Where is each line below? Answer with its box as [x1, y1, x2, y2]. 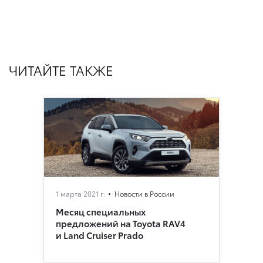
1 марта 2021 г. [56, 188, 105, 198]
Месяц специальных [56, 204, 146, 218]
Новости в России [114, 188, 174, 198]
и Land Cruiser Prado [56, 228, 143, 241]
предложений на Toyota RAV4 [56, 216, 186, 230]
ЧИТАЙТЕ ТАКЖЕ [9, 60, 113, 79]
